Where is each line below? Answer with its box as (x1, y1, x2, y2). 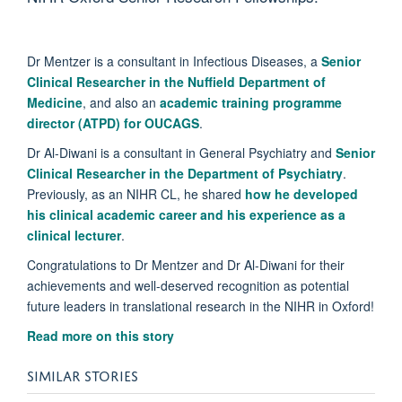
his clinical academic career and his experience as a (27, 205, 345, 223)
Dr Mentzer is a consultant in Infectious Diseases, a (27, 51, 321, 70)
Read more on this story (27, 326, 174, 345)
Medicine (27, 92, 83, 111)
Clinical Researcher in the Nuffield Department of (27, 72, 326, 91)
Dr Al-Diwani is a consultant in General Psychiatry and (27, 143, 336, 162)
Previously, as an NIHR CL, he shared (27, 184, 245, 203)
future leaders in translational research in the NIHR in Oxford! (27, 296, 374, 315)
